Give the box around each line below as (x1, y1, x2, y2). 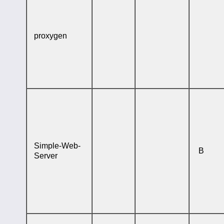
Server (33, 151, 57, 160)
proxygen (33, 31, 67, 40)
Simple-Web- (33, 141, 80, 150)
